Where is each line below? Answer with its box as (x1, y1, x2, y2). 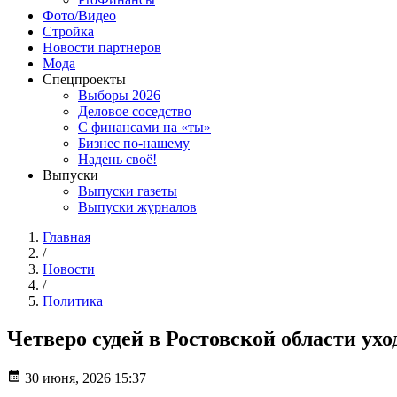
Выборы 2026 (78, 88, 160, 104)
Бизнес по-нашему (78, 136, 190, 152)
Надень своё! (78, 152, 157, 167)
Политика (43, 293, 103, 309)
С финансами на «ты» (78, 120, 211, 136)
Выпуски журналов (78, 199, 197, 215)
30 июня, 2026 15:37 (25, 370, 146, 386)
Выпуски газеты (78, 183, 177, 199)
